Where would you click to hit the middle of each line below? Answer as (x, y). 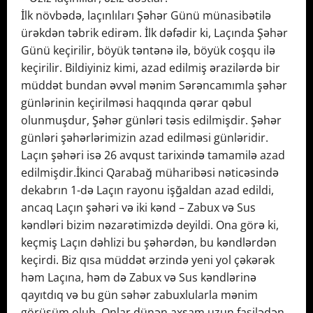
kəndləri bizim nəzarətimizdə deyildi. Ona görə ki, (150, 225)
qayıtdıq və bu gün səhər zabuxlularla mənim (139, 295)
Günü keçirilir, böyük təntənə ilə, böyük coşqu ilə (148, 51)
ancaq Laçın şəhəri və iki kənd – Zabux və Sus (138, 208)
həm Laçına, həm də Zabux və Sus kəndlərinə (139, 278)
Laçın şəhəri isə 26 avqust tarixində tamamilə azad (153, 155)
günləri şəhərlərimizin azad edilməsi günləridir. (145, 138)
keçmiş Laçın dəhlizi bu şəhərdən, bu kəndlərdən (149, 243)
